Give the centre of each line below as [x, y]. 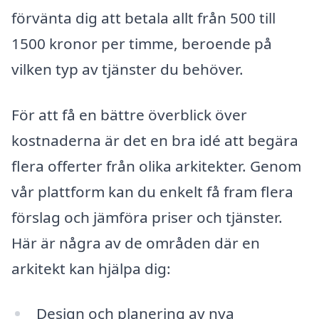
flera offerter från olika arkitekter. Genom [156, 166]
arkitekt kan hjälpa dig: [91, 268]
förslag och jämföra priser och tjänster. [147, 217]
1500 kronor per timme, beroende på [142, 43]
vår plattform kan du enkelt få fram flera [152, 191]
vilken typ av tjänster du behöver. [127, 69]
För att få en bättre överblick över [129, 114]
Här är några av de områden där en [136, 242]
